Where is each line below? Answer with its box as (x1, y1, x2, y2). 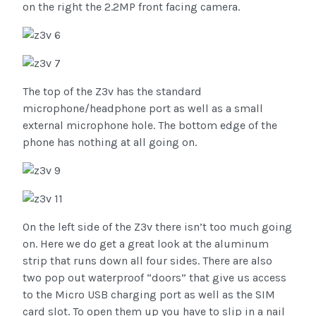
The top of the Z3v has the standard (23, 85, 202, 99)
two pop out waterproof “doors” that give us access (23, 271, 286, 285)
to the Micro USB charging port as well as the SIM (23, 288, 275, 302)
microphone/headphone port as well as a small (23, 102, 263, 116)
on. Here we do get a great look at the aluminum (23, 237, 269, 251)
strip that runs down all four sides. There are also (23, 254, 272, 268)
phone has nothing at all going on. (23, 135, 197, 150)
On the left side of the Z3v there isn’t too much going (23, 220, 292, 234)
